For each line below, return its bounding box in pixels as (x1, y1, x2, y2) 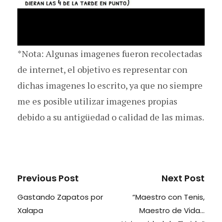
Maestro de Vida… (139, 205, 205, 216)
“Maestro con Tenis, (132, 191, 205, 202)
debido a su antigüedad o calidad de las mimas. (17, 111, 204, 123)
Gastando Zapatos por (17, 191, 103, 202)
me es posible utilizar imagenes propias (17, 95, 177, 107)
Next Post (162, 171, 205, 184)
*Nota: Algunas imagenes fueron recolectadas (17, 47, 202, 59)
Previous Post (17, 171, 79, 184)
